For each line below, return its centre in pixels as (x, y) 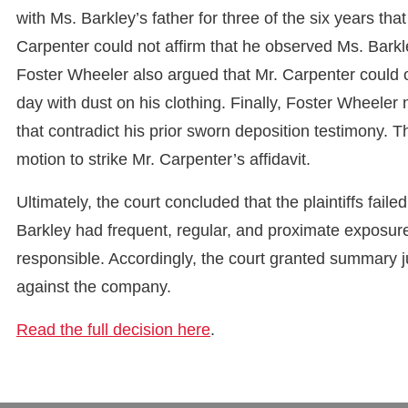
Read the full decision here (113, 329)
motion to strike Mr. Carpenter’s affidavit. (163, 159)
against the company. (94, 286)
